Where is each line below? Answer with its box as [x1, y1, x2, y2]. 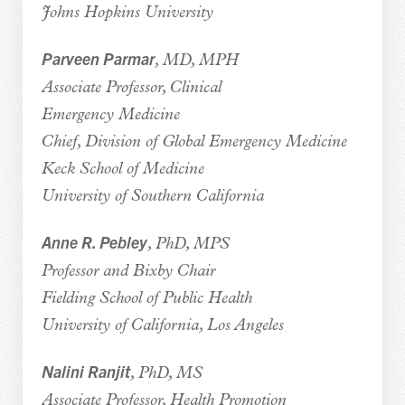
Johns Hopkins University [41, 4, 213, 22]
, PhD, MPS [146, 235, 230, 253]
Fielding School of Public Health [41, 289, 252, 307]
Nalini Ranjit [41, 360, 130, 381]
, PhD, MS [129, 364, 202, 382]
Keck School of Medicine [41, 160, 204, 178]
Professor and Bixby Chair [41, 262, 215, 280]
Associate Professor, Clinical [41, 79, 221, 97]
